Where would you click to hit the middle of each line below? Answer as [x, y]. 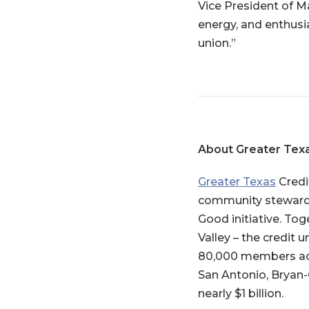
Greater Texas [237, 182]
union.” [217, 43]
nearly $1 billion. [241, 293]
